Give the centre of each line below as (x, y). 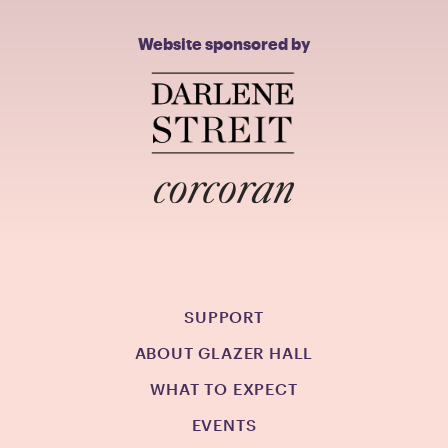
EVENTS (224, 425)
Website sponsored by (224, 44)
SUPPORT (224, 317)
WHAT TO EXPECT (224, 389)
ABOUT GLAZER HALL (224, 353)
